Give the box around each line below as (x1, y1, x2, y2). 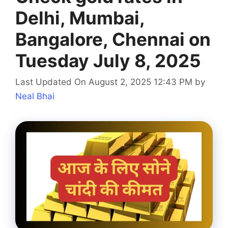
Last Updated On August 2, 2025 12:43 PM (15, 76, 192, 87)
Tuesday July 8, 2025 (15, 50, 201, 72)
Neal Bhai (15, 91, 54, 101)
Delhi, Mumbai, (15, 7, 145, 29)
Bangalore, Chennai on (15, 28, 211, 50)
